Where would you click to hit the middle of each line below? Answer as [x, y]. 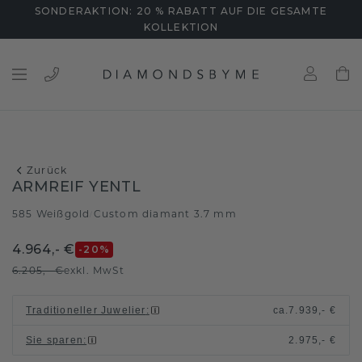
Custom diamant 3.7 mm [165, 214]
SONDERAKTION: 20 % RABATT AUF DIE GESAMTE [181, 11]
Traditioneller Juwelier [86, 310]
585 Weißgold [51, 214]
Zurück [47, 170]
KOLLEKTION [181, 27]
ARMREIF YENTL [77, 187]
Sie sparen [55, 340]
